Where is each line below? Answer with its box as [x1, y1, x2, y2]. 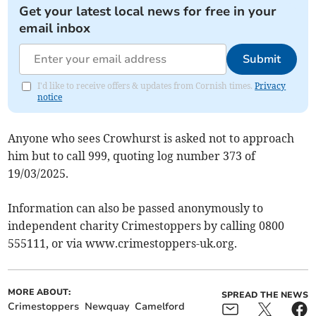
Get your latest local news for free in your [19, 3, 277, 20]
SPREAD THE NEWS [221, 289, 308, 301]
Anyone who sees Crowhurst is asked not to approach [8, 131, 295, 146]
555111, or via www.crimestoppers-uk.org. [8, 236, 238, 251]
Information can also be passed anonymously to [8, 201, 264, 216]
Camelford [135, 300, 186, 314]
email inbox [19, 20, 91, 37]
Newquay [85, 300, 130, 314]
